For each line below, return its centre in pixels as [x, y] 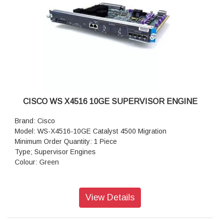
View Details [110, 198]
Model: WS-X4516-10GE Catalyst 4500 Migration [91, 131]
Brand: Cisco [35, 121]
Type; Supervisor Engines [55, 152]
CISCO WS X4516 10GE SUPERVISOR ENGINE [110, 102]
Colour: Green [37, 162]
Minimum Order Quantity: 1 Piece [66, 142]
